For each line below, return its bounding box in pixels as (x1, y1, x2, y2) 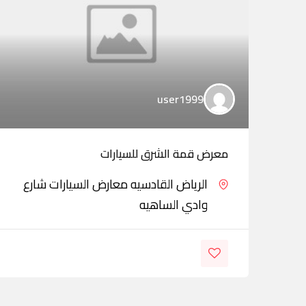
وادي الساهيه (139, 193, 208, 216)
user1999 (157, 89, 204, 109)
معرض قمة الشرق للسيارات (100, 143, 228, 165)
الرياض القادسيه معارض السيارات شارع (23, 173, 208, 195)
